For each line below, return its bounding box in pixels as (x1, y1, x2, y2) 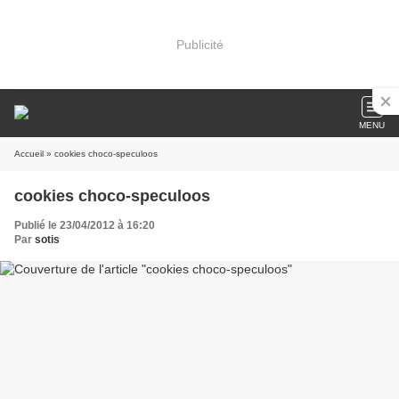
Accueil (14, 149, 44, 159)
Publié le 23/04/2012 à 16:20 (14, 219, 155, 232)
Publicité (175, 37, 224, 52)
